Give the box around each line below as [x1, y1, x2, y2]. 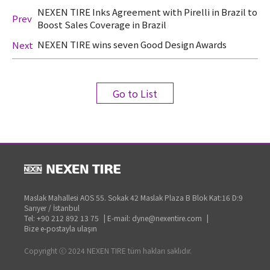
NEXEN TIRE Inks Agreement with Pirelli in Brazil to [37, 5, 257, 19]
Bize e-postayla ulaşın [24, 223, 97, 234]
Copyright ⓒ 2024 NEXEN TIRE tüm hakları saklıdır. [24, 245, 192, 256]
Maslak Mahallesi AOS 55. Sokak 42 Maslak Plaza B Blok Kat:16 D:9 [24, 192, 243, 203]
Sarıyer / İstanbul [24, 202, 80, 213]
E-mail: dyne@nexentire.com [107, 213, 202, 224]
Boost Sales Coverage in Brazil [37, 18, 166, 31]
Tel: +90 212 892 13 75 [24, 213, 99, 224]
